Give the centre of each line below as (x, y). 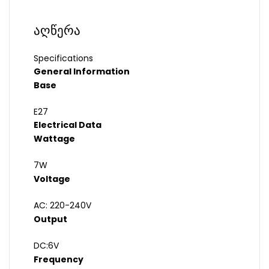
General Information (82, 72)
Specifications (63, 59)
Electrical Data (68, 125)
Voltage (52, 179)
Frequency (59, 260)
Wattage (54, 139)
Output (50, 219)
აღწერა (57, 31)
